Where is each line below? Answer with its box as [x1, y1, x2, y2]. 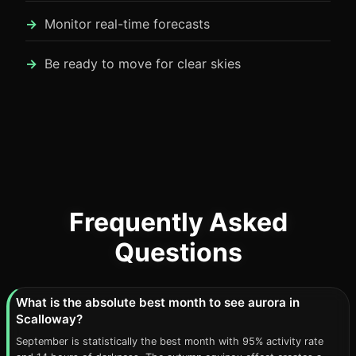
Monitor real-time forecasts [44, 16, 210, 32]
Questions [114, 237, 242, 268]
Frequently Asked [68, 207, 288, 238]
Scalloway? [16, 311, 83, 327]
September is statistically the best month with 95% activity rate [16, 335, 323, 347]
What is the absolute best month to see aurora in [16, 295, 300, 310]
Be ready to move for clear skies [44, 56, 241, 72]
